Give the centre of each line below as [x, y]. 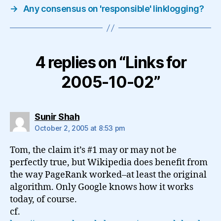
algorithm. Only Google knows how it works [102, 187]
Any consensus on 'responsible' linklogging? [113, 9]
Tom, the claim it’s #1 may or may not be [93, 150]
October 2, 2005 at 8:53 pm [80, 128]
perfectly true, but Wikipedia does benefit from [109, 163]
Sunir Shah [57, 117]
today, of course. [43, 200]
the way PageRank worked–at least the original [108, 175]
